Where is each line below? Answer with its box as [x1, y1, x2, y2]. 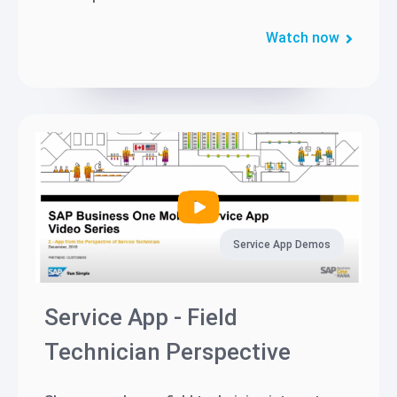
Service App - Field [44, 304, 237, 331]
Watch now [266, 29, 339, 47]
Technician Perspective [44, 339, 291, 366]
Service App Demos [233, 238, 331, 252]
